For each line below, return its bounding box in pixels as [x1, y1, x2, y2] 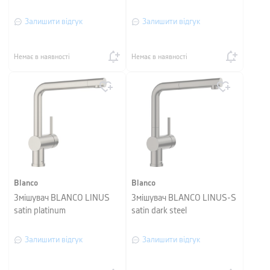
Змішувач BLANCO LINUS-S [131, 194, 236, 202]
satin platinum [14, 207, 66, 215]
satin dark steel [131, 207, 187, 215]
